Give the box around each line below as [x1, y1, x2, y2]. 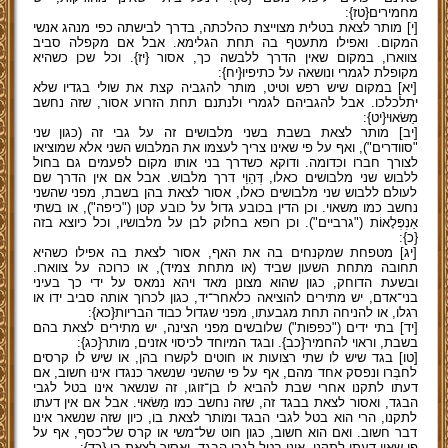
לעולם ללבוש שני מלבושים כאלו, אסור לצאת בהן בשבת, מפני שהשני [32, 185, 418, 200]
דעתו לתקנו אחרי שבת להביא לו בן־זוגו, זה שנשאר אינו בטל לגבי [32, 380, 418, 395]
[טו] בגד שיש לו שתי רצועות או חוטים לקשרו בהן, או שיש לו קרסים [32, 350, 418, 365]
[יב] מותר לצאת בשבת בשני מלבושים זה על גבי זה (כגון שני [32, 125, 418, 140]
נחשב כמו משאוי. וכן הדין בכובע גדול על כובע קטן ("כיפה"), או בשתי [32, 200, 418, 215]
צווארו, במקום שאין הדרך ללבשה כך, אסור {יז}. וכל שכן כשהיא [32, 50, 418, 65]
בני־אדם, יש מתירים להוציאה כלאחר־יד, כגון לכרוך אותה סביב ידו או [32, 290, 418, 305]
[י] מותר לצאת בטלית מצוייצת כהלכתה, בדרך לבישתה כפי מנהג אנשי [32, 20, 418, 35]
